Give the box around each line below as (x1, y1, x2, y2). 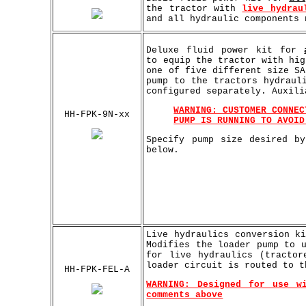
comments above (146, 289, 223, 300)
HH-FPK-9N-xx (64, 109, 130, 120)
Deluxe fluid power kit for (146, 44, 305, 55)
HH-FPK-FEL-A (64, 264, 130, 275)
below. (146, 144, 180, 155)
